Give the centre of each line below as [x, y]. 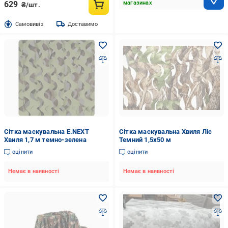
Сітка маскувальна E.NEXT [47, 132]
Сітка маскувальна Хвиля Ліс [165, 132]
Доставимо [82, 24]
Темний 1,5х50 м [145, 140]
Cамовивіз [30, 24]
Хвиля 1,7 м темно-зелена [45, 140]
